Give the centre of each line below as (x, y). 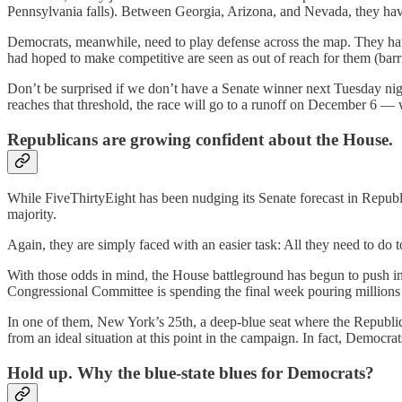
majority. (32, 214)
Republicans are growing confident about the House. (200, 139)
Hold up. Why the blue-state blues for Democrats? (191, 373)
